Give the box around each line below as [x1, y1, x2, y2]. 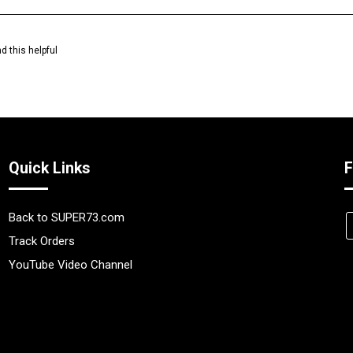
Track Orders [9, 233, 76, 248]
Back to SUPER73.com [9, 210, 125, 225]
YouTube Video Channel [9, 257, 133, 272]
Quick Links [9, 159, 91, 178]
